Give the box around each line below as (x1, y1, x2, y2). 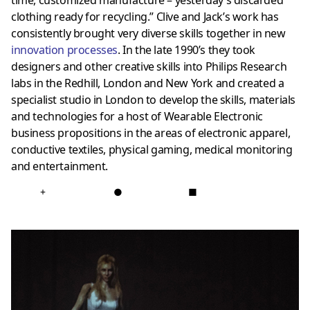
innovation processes (11, 42, 118, 57)
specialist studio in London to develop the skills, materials (11, 91, 296, 107)
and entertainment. (11, 158, 108, 174)
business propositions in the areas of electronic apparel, (11, 125, 291, 140)
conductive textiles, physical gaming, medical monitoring (11, 141, 293, 157)
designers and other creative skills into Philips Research (11, 58, 287, 74)
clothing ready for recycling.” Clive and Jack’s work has (11, 8, 279, 24)
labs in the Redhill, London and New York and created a (11, 75, 284, 91)
